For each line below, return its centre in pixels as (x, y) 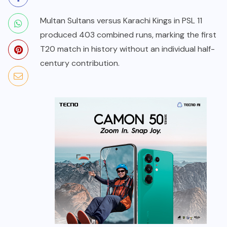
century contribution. (80, 63)
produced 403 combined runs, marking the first (128, 34)
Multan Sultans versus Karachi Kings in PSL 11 (121, 20)
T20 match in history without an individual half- (127, 49)
